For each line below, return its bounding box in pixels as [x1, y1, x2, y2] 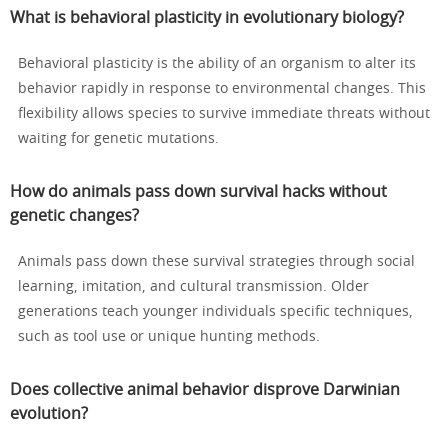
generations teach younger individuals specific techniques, [18, 305, 413, 320]
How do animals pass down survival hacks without [10, 184, 387, 201]
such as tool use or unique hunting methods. [18, 330, 320, 345]
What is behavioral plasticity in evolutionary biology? [10, 10, 404, 27]
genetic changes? [10, 208, 139, 225]
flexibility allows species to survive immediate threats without [18, 107, 430, 122]
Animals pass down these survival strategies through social [18, 255, 415, 270]
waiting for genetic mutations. [18, 132, 219, 147]
